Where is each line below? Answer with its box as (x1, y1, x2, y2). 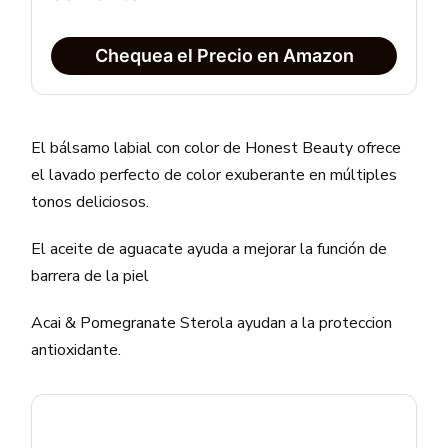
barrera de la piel (31, 264, 150, 287)
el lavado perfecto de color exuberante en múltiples (31, 163, 398, 186)
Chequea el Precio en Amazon (94, 44, 354, 66)
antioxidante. (31, 338, 122, 361)
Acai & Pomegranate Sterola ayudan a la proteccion (31, 311, 393, 334)
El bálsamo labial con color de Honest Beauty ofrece (31, 136, 402, 159)
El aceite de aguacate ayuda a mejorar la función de (31, 237, 388, 260)
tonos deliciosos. (31, 190, 150, 213)
